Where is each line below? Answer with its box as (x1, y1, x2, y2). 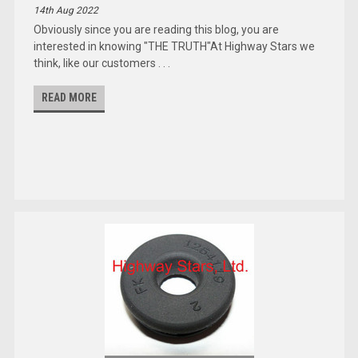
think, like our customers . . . (34, 56, 171, 70)
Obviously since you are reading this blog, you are (34, 22, 280, 36)
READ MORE (42, 90, 97, 104)
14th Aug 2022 (34, 4, 99, 16)
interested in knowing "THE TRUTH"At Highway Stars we (34, 39, 316, 53)
